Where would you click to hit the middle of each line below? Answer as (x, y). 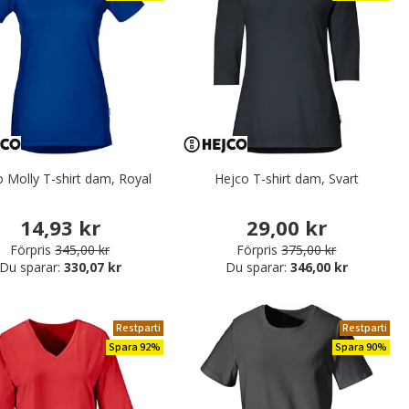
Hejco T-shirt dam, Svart (286, 178)
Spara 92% (134, 347)
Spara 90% (361, 347)
